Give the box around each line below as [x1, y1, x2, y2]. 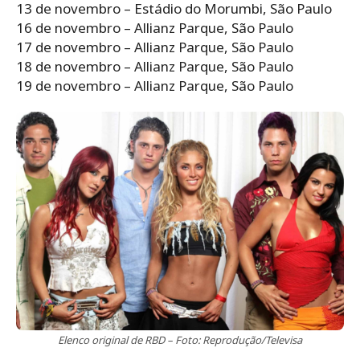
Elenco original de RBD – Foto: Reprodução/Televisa [58, 332, 302, 347]
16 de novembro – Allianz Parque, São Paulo [16, 18, 293, 37]
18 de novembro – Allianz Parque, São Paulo [16, 56, 293, 76]
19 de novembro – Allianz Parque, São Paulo [16, 76, 293, 95]
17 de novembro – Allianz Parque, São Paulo [16, 37, 293, 56]
